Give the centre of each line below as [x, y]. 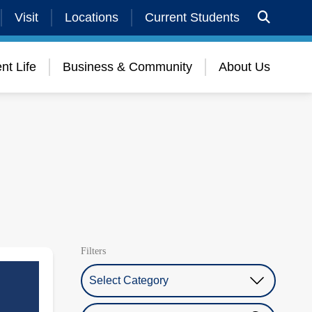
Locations [92, 17]
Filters [93, 251]
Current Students [192, 17]
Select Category [122, 271]
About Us [244, 67]
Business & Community [127, 67]
